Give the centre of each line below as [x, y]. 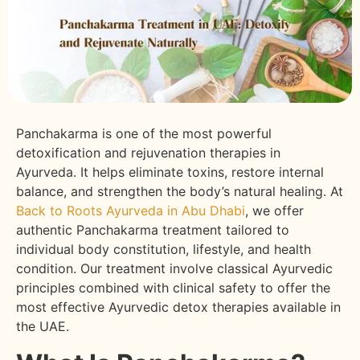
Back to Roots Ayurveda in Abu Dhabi [131, 210]
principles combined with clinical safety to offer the [173, 287]
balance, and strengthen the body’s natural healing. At [180, 191]
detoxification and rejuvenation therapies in [148, 152]
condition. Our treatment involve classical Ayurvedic [174, 268]
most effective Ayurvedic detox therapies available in [178, 307]
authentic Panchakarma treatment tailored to [153, 229]
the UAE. [45, 326]
